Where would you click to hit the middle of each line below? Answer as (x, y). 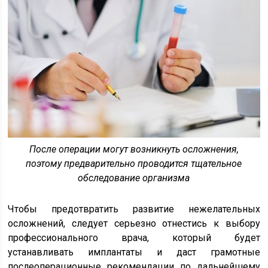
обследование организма (134, 178)
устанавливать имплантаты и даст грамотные (134, 252)
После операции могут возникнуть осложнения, (134, 150)
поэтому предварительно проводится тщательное (134, 164)
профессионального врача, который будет (134, 238)
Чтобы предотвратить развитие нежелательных (134, 209)
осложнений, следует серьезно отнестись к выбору (134, 224)
